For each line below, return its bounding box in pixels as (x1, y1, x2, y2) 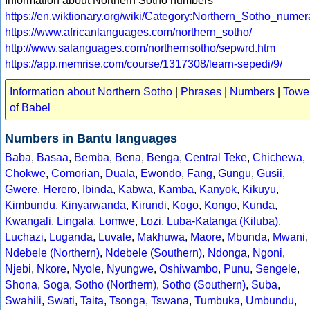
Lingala (57, 215, 93, 227)
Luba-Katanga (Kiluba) (167, 215, 278, 227)
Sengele (255, 262, 297, 275)
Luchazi (5, 230, 44, 243)
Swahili (5, 294, 42, 307)
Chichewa (253, 151, 302, 163)
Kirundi (131, 199, 167, 211)
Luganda (49, 230, 93, 243)
